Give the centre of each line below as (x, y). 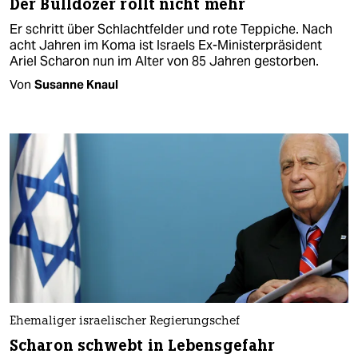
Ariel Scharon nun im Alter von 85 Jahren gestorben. (164, 61)
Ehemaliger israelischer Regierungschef (125, 321)
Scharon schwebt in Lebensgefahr (143, 345)
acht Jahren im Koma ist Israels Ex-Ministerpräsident (166, 45)
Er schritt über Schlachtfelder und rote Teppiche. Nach (171, 29)
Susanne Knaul (76, 84)
